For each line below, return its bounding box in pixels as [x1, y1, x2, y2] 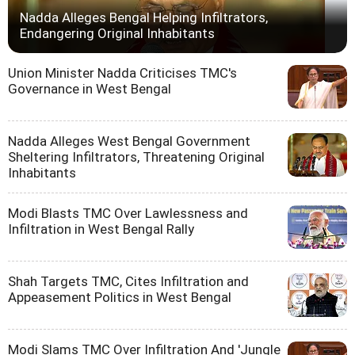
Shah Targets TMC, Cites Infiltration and [8, 273, 249, 289]
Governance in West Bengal [8, 80, 171, 97]
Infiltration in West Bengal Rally [8, 220, 194, 237]
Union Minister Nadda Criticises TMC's [8, 64, 237, 81]
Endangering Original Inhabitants [20, 25, 215, 41]
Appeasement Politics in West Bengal [8, 288, 231, 305]
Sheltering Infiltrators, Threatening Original [8, 148, 265, 165]
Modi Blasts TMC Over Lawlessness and [8, 204, 248, 221]
